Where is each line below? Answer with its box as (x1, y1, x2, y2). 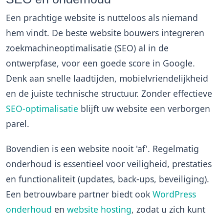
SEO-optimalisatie (6, 103, 78, 114)
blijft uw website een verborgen (78, 103, 210, 114)
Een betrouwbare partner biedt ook (6, 188, 153, 200)
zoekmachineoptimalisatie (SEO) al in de (6, 42, 169, 54)
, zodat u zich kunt (131, 203, 205, 215)
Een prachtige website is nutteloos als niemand (6, 12, 198, 23)
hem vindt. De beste (6, 27, 90, 39)
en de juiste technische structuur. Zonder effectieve (6, 88, 212, 99)
